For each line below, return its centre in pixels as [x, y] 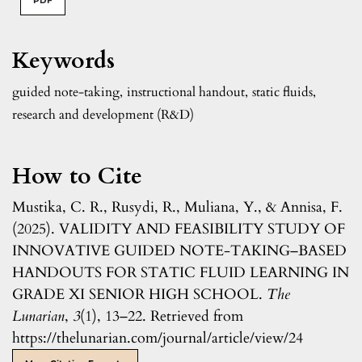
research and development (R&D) [103, 115]
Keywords [63, 61]
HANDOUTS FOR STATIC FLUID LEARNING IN [181, 273]
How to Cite [77, 177]
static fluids [282, 93]
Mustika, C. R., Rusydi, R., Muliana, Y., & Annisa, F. [177, 208]
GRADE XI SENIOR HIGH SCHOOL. [139, 295]
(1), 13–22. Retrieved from [162, 317]
